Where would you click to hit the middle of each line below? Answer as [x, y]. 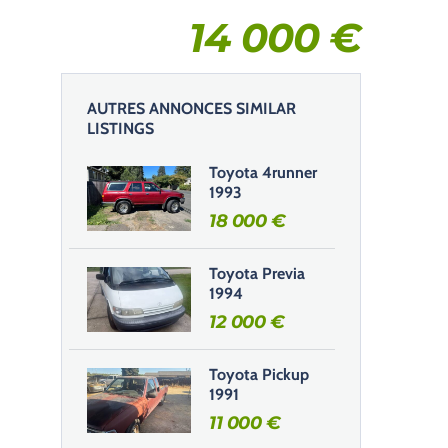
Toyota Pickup [259, 374]
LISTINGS [120, 128]
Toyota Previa [257, 273]
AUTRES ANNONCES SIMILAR [191, 108]
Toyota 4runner [263, 172]
